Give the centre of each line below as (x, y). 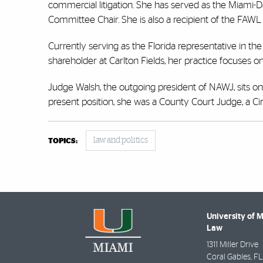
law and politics (121, 141)
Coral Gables (229, 257)
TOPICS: (63, 141)
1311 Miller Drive (232, 245)
